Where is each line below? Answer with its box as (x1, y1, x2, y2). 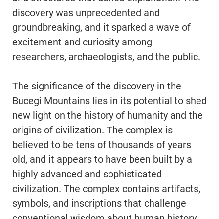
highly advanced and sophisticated (12, 168, 162, 180)
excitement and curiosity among (12, 36, 152, 48)
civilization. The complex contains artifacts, (12, 182, 200, 195)
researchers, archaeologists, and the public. (12, 50, 200, 63)
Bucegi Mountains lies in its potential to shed (12, 94, 207, 107)
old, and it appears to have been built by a (12, 153, 192, 165)
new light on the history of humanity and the (12, 109, 203, 121)
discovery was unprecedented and (12, 6, 160, 19)
